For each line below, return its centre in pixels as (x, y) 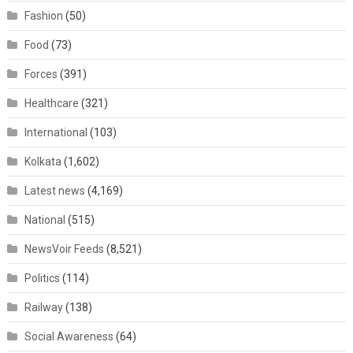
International (56, 133)
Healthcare (51, 104)
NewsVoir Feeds (64, 249)
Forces (41, 74)
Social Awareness (69, 337)
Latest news (54, 191)
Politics (42, 279)
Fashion (43, 16)
